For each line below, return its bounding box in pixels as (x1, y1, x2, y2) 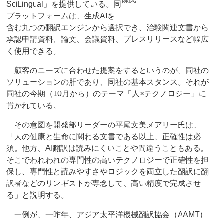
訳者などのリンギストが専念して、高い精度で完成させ (6, 179, 201, 188)
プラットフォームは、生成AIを (6, 12, 115, 20)
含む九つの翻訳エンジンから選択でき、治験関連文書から (6, 23, 209, 32)
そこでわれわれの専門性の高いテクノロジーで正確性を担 (6, 156, 209, 164)
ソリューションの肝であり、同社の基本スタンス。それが (6, 78, 209, 87)
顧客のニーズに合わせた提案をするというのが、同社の (6, 66, 209, 75)
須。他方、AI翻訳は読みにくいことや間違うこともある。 (6, 144, 209, 153)
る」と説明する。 (6, 191, 69, 200)
